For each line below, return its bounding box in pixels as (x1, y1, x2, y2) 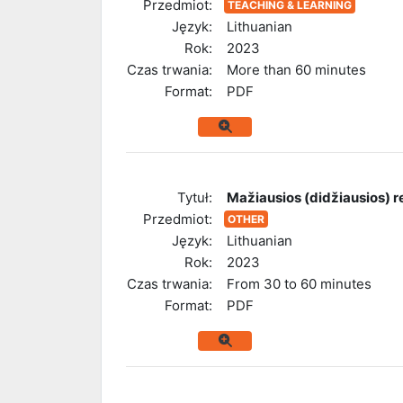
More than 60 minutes (227, 60, 366, 78)
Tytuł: (177, 188, 212, 206)
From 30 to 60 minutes (227, 274, 372, 292)
